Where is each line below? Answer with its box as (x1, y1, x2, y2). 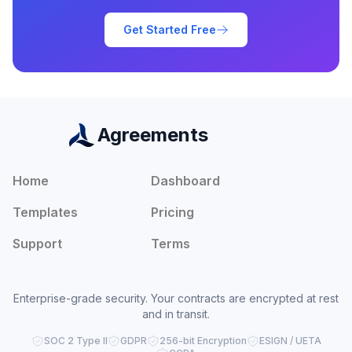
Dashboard (151, 173, 220, 189)
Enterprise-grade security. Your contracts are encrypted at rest (13, 291, 339, 305)
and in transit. (142, 307, 210, 321)
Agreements (97, 123, 208, 146)
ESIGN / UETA (258, 335, 321, 346)
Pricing (151, 204, 194, 220)
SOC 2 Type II (43, 335, 108, 346)
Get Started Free (123, 23, 216, 36)
